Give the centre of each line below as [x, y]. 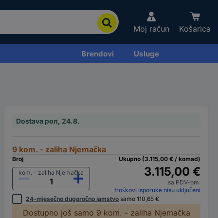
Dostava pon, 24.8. [48, 121]
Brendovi [98, 54]
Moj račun [151, 29]
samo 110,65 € [139, 199]
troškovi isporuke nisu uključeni [157, 190]
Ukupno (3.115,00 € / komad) [159, 159]
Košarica [195, 29]
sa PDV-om [184, 182]
